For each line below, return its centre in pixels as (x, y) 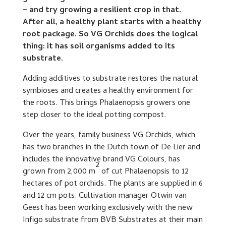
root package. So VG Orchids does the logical (110, 35)
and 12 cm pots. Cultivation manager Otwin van (104, 196)
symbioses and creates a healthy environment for (108, 92)
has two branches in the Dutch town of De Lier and (111, 148)
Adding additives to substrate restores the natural (110, 79)
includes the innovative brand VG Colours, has (101, 160)
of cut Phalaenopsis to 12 (144, 172)
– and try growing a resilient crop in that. (102, 11)
